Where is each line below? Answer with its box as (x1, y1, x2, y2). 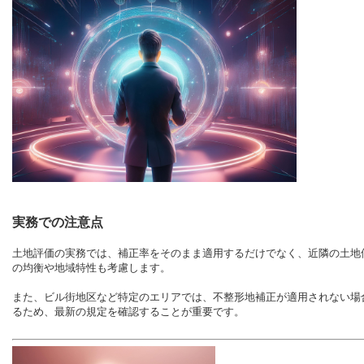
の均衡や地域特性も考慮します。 (12, 261, 171, 274)
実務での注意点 (12, 214, 103, 229)
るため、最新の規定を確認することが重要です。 (12, 305, 245, 318)
